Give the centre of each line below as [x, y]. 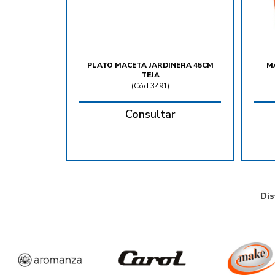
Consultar [150, 114]
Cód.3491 [150, 86]
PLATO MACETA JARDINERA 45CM [150, 65]
